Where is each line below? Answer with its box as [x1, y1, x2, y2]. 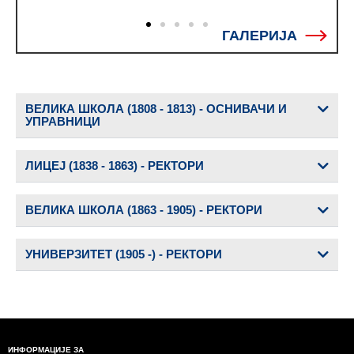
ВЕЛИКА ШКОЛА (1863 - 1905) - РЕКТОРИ [25, 202, 262, 217]
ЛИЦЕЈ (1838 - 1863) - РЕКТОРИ [25, 158, 204, 172]
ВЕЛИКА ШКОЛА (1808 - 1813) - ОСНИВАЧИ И [25, 101, 287, 115]
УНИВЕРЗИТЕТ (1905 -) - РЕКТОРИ [25, 247, 222, 261]
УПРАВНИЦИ [25, 114, 100, 128]
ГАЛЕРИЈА [222, 27, 297, 43]
